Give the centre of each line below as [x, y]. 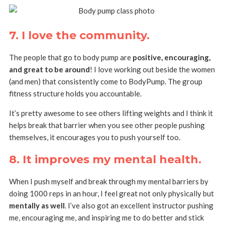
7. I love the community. [79, 36]
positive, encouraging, [171, 58]
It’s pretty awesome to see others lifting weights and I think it [111, 113]
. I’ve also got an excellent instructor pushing [139, 206]
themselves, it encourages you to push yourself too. [94, 137]
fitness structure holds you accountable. [75, 94]
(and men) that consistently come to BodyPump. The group [105, 82]
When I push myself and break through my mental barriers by [108, 182]
